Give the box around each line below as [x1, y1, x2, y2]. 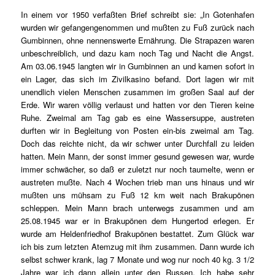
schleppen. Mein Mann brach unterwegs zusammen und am [20, 202, 255, 214]
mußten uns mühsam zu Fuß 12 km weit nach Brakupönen [20, 189, 255, 201]
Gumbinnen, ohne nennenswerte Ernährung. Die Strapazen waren [20, 34, 255, 47]
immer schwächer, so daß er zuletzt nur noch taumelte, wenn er [20, 163, 255, 176]
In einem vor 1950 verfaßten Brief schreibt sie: [20, 9, 200, 21]
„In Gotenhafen [199, 9, 255, 21]
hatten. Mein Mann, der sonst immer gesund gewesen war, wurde [20, 150, 255, 163]
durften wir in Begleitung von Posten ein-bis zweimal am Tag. [20, 125, 255, 137]
